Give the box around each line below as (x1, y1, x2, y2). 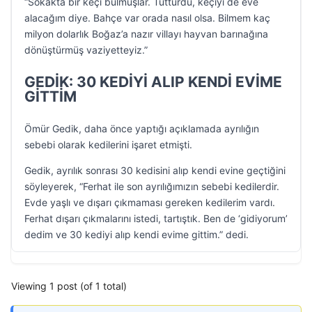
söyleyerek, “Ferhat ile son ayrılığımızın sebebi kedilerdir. (24, 180, 279, 192)
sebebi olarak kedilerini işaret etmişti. (24, 139, 192, 150)
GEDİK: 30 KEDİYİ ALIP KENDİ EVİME (24, 73, 282, 91)
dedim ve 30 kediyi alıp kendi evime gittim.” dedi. (24, 228, 249, 240)
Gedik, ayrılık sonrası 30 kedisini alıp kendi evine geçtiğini (24, 164, 286, 176)
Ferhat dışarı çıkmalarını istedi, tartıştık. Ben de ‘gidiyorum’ (24, 212, 288, 224)
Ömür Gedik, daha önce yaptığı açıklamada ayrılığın (24, 123, 259, 134)
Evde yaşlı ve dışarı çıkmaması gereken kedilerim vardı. (24, 196, 275, 208)
